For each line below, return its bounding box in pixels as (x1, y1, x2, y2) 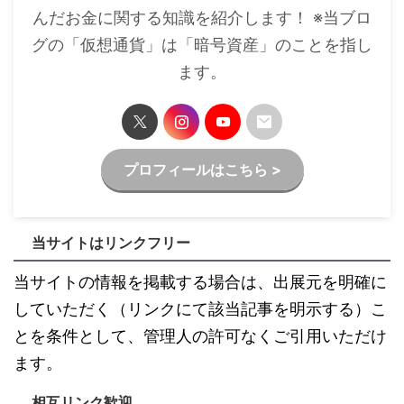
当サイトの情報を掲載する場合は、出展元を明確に (14, 272, 387, 292)
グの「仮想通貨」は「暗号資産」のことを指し (32, 35, 372, 55)
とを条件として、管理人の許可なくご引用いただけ (14, 326, 387, 346)
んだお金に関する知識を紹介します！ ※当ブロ (32, 8, 372, 28)
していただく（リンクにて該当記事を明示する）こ (14, 299, 387, 319)
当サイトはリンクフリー (32, 234, 190, 252)
